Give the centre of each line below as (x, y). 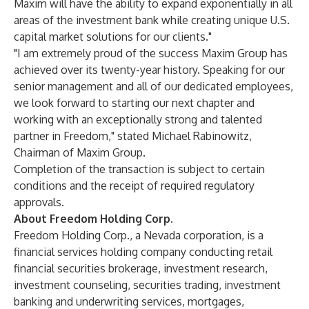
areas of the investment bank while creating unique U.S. (152, 20)
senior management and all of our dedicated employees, (153, 86)
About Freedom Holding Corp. (93, 219)
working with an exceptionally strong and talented (138, 119)
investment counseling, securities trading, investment (147, 285)
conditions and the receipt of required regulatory (134, 186)
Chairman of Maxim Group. (80, 152)
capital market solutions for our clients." (113, 37)
